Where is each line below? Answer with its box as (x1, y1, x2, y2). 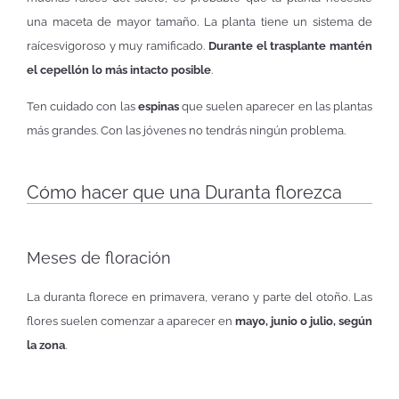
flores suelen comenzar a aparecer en (27, 314, 235, 329)
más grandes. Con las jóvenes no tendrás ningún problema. (27, 123, 346, 137)
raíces (27, 38, 59, 53)
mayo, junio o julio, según (235, 314, 372, 329)
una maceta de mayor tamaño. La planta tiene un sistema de (27, 14, 372, 28)
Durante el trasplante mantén (208, 38, 373, 53)
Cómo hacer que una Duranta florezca (27, 182, 342, 204)
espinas (134, 99, 183, 113)
